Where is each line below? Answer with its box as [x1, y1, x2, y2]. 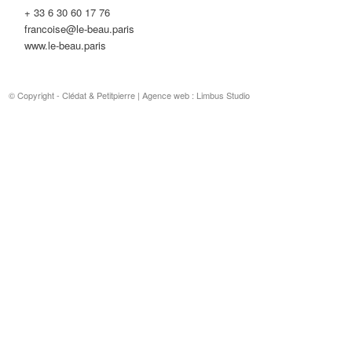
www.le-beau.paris [24, 38, 107, 53]
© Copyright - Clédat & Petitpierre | [9, 89, 143, 102]
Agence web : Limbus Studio [142, 89, 251, 102]
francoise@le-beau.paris [24, 21, 135, 37]
